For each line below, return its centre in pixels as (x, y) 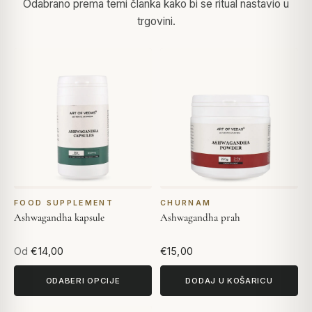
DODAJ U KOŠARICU (229, 280)
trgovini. (156, 22)
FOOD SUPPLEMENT (64, 203)
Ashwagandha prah (200, 218)
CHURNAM (186, 203)
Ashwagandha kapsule (59, 218)
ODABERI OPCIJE (83, 280)
